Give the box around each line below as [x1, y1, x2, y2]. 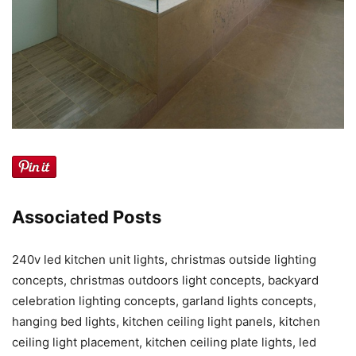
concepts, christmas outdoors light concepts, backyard [12, 272, 319, 288]
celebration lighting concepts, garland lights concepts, [12, 292, 316, 308]
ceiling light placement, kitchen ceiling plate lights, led [12, 334, 316, 350]
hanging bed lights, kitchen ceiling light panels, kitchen [12, 313, 320, 329]
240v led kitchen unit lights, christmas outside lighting [12, 251, 316, 267]
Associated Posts [12, 206, 161, 227]
